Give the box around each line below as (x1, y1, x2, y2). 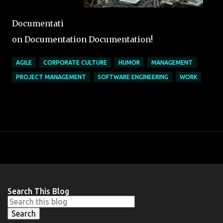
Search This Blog (7, 187, 69, 196)
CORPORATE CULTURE (43, 59, 107, 66)
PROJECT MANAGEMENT (16, 74, 86, 80)
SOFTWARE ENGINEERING (98, 74, 168, 80)
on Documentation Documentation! (12, 34, 153, 44)
